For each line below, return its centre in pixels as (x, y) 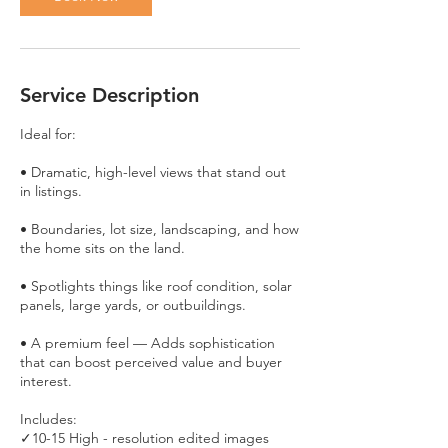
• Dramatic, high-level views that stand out (153, 171)
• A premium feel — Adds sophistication (147, 342)
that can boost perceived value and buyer (151, 361)
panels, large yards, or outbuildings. (133, 304)
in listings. (51, 190)
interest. (46, 380)
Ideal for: (48, 133)
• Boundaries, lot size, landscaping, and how (159, 228)
